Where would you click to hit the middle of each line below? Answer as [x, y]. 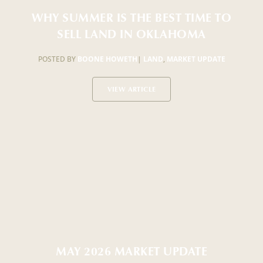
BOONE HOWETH [107, 59]
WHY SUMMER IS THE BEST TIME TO [131, 17]
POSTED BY [58, 59]
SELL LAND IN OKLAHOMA [131, 34]
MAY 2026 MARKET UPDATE [131, 251]
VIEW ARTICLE [131, 89]
